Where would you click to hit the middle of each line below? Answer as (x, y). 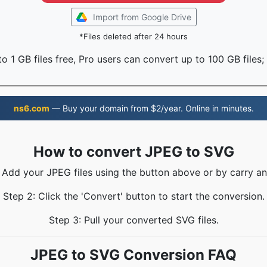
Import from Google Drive (142, 17)
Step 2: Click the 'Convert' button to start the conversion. (133, 196)
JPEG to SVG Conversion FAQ (133, 255)
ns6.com (31, 108)
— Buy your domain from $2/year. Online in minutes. (151, 108)
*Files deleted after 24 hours (133, 36)
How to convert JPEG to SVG (133, 152)
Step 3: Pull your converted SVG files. (133, 220)
